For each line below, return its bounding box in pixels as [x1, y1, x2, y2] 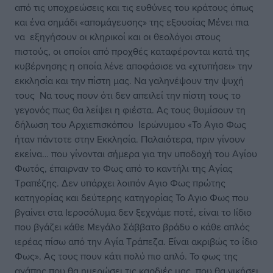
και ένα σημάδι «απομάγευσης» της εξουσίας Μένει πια [15, 15, 249, 29]
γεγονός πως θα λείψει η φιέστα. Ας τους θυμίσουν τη [15, 103, 246, 116]
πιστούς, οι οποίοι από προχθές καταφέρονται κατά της [15, 44, 250, 58]
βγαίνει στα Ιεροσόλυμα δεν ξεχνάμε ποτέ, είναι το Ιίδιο [15, 205, 252, 219]
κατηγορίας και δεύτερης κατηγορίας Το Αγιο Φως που [15, 191, 249, 204]
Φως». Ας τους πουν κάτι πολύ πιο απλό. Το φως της [15, 249, 238, 263]
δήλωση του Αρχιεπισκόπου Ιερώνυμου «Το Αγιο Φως [15, 118, 246, 131]
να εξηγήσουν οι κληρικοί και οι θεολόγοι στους [15, 30, 221, 43]
